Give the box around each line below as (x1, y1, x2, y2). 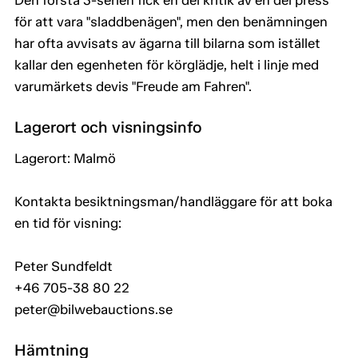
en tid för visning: (14, 215, 121, 232)
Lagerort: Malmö (14, 150, 116, 167)
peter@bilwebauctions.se (14, 301, 173, 318)
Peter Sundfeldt (14, 258, 113, 275)
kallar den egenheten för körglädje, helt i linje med (14, 57, 319, 74)
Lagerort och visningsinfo (14, 117, 201, 137)
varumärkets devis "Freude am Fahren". (14, 78, 252, 95)
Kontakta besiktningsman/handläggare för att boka (14, 193, 332, 210)
